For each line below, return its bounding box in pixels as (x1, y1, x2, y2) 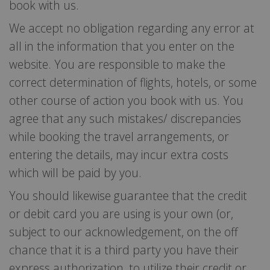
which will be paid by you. (9, 164, 142, 181)
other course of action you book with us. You (9, 92, 243, 108)
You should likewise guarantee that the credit (9, 187, 247, 204)
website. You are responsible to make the (9, 55, 225, 72)
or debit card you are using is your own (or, (9, 205, 233, 222)
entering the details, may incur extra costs (9, 146, 228, 163)
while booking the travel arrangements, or (9, 128, 229, 145)
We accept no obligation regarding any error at (9, 19, 254, 36)
